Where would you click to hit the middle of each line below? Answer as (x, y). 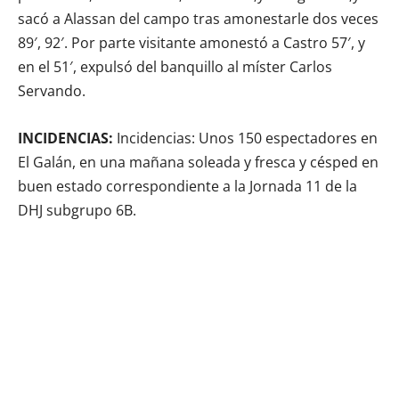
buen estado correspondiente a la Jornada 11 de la (187, 187)
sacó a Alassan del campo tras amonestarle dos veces (198, 19)
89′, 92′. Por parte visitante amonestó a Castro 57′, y (191, 43)
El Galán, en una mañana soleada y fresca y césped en (198, 163)
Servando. (52, 91)
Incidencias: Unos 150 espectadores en (247, 138)
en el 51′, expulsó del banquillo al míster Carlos (175, 67)
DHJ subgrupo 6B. (77, 211)
